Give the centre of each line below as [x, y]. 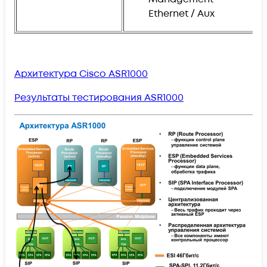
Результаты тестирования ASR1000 [99, 97]
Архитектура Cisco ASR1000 [81, 74]
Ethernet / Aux [181, 13]
